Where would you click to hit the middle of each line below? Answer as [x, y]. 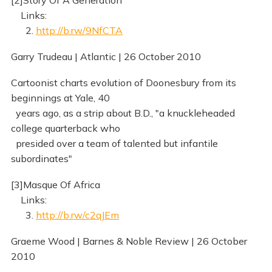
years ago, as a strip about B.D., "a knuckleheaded [123, 113]
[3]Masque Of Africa [55, 184]
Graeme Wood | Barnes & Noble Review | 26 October [129, 241]
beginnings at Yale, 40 [60, 97]
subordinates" [41, 158]
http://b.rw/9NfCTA [79, 31]
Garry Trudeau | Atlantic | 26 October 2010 [106, 56]
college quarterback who [65, 128]
